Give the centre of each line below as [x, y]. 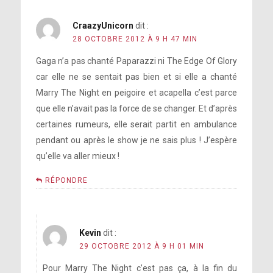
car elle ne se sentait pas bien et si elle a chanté [136, 77]
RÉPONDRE [66, 181]
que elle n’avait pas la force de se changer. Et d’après [136, 109]
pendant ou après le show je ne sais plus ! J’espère [136, 140]
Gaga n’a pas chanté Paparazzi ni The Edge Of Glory [136, 61]
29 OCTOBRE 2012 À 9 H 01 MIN [141, 246]
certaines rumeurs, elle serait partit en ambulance [136, 125]
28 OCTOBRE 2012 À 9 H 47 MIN [135, 39]
